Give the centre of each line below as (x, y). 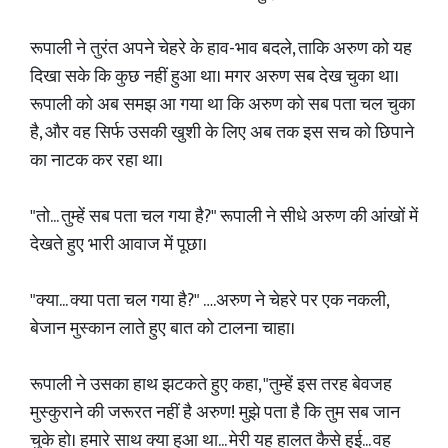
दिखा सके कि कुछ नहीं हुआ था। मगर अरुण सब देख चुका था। (214, 77)
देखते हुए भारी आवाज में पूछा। (118, 245)
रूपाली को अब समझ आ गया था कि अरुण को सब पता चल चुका (222, 105)
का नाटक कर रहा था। (96, 161)
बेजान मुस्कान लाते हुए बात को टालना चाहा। (162, 329)
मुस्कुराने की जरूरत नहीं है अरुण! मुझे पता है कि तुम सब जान (215, 413)
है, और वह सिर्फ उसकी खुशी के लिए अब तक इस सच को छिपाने (222, 133)
